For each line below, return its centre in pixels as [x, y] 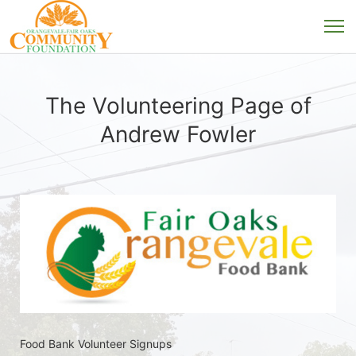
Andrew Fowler [178, 134]
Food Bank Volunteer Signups [97, 343]
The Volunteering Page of [178, 106]
